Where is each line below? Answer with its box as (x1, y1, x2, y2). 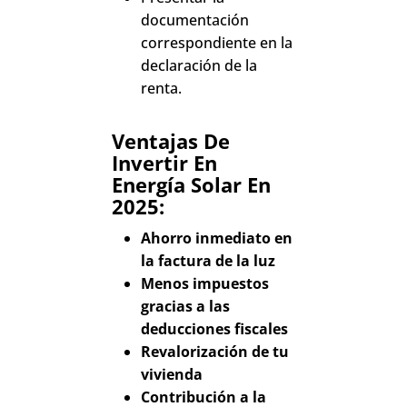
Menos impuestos (141, 273, 270, 294)
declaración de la (141, 55, 258, 76)
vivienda (141, 364, 203, 385)
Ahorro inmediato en (141, 228, 293, 249)
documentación (141, 10, 250, 31)
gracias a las (141, 296, 231, 317)
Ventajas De (112, 127, 231, 155)
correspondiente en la (141, 33, 293, 54)
